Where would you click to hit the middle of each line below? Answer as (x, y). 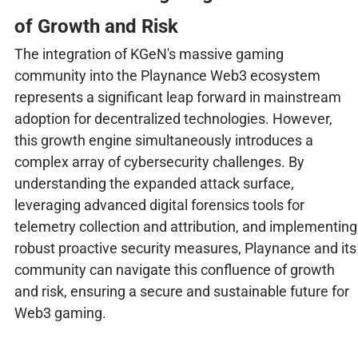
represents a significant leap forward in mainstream (177, 97)
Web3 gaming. (60, 312)
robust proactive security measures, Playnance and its (185, 248)
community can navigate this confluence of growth (174, 269)
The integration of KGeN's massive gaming (149, 54)
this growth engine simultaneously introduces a (163, 140)
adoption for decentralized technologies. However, (173, 118)
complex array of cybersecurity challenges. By (159, 161)
